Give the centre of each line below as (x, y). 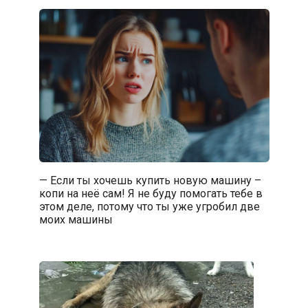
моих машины (76, 219)
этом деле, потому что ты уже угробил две (149, 206)
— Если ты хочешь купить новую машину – (150, 180)
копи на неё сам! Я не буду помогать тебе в (151, 193)
